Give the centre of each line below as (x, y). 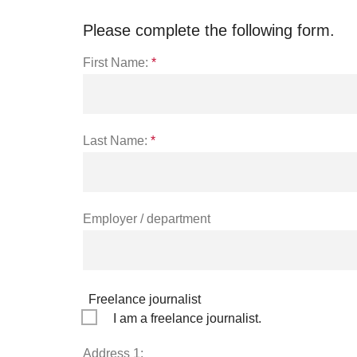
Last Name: (115, 140)
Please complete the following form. (209, 30)
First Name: (116, 62)
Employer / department (147, 218)
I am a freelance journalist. (187, 318)
